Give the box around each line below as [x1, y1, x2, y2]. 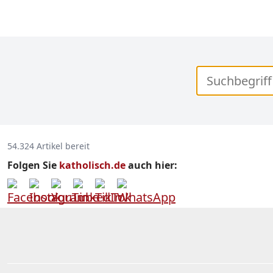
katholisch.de [59, 158, 126, 172]
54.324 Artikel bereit [7, 140, 90, 152]
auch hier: [126, 158, 177, 172]
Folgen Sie [7, 158, 59, 172]
